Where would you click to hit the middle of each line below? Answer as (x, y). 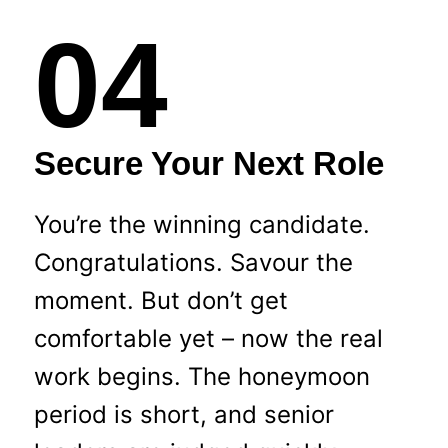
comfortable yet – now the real (208, 338)
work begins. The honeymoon (201, 376)
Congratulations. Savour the (193, 262)
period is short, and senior (183, 414)
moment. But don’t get (160, 300)
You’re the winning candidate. (201, 224)
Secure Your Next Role (208, 163)
